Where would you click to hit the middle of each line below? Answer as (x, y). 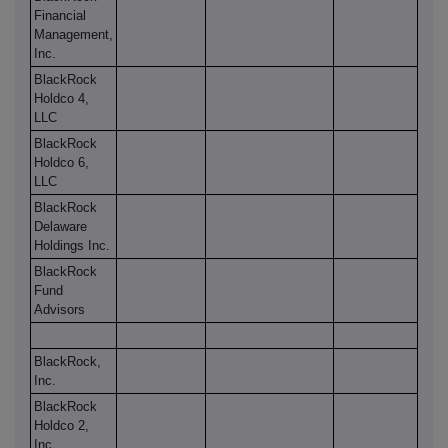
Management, (73, 35)
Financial (60, 16)
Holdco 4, (61, 99)
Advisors (59, 310)
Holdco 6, (61, 163)
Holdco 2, (61, 426)
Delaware (60, 227)
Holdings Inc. (72, 246)
